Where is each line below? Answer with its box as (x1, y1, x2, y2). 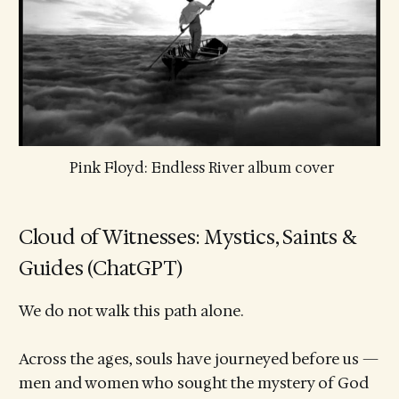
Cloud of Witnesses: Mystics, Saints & (18, 223, 356, 250)
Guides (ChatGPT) (18, 254, 183, 281)
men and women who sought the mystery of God (18, 373, 369, 394)
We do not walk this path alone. (18, 300, 243, 321)
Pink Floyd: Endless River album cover (69, 158, 334, 177)
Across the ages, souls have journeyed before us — (18, 349, 379, 370)
